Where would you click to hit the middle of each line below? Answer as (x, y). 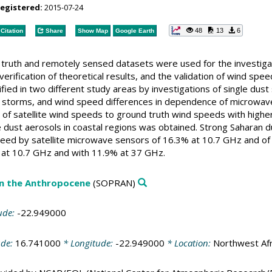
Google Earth (134, 30)
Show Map (93, 30)
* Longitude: (88, 243)
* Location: (189, 243)
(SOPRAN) (113, 182)
